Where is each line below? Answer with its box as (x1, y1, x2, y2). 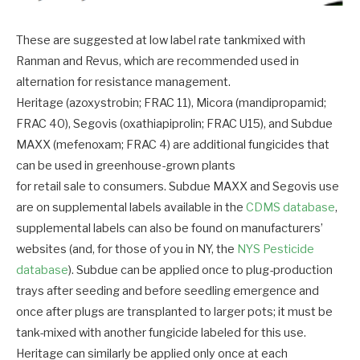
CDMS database (246, 200, 335, 215)
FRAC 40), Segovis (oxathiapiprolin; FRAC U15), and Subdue (16, 117, 333, 132)
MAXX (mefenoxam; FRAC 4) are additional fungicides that (16, 137, 329, 153)
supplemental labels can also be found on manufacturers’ (16, 221, 323, 236)
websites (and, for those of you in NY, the (16, 242, 237, 257)
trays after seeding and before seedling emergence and (16, 284, 319, 299)
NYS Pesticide (237, 242, 314, 257)
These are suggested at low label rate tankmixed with (16, 33, 305, 48)
